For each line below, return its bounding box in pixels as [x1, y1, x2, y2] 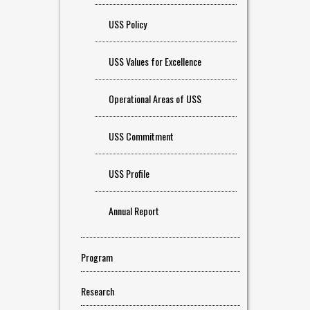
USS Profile [109, 166, 149, 181]
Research [81, 284, 114, 298]
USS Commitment [109, 129, 174, 143]
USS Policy [109, 17, 147, 31]
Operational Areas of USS [109, 91, 201, 106]
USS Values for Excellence [109, 54, 201, 69]
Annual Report [109, 203, 159, 218]
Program [81, 250, 113, 264]
